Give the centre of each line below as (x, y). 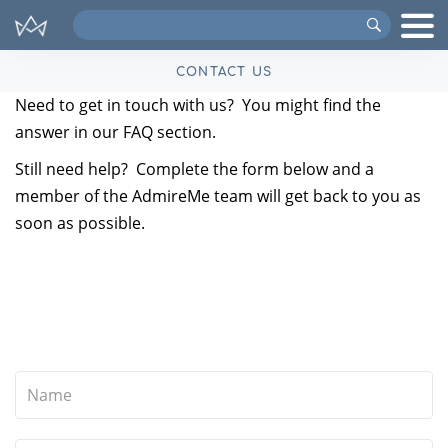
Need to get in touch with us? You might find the (198, 104)
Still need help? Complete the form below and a (194, 168)
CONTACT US (224, 72)
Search (99, 20)
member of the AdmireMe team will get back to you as (218, 195)
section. (188, 131)
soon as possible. (80, 222)
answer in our (69, 131)
